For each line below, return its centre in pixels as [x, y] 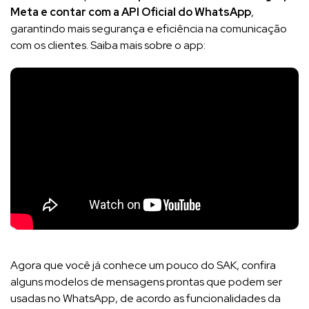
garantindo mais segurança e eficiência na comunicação [149, 28]
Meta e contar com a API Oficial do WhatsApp [131, 12]
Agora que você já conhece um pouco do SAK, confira [143, 265]
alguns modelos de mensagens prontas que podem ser [146, 281]
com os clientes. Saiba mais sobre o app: [108, 45]
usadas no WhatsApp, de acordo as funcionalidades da [146, 298]
